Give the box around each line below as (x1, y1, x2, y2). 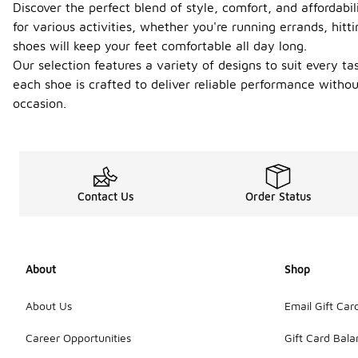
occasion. (13, 96, 66, 110)
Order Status (245, 189, 312, 203)
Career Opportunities (26, 330, 131, 344)
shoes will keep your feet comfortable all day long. (13, 38, 307, 53)
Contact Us (77, 189, 134, 203)
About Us (26, 298, 72, 312)
